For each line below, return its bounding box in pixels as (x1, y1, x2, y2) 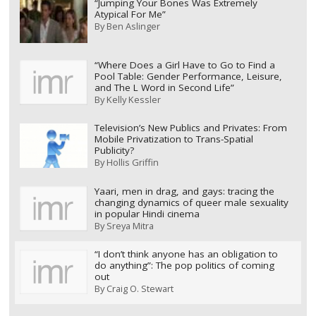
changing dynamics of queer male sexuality (94, 195, 288, 209)
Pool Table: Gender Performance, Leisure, (94, 69, 282, 83)
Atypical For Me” (94, 8, 166, 21)
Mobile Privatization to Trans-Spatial (94, 133, 253, 146)
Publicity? (94, 144, 134, 157)
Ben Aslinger (106, 20, 160, 33)
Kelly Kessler (106, 92, 161, 106)
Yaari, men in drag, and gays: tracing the (94, 184, 274, 197)
